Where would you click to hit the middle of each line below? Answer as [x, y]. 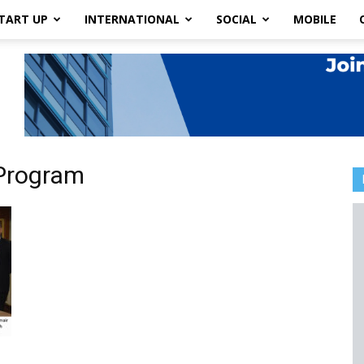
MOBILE [315, 19]
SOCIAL [236, 19]
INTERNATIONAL [132, 19]
